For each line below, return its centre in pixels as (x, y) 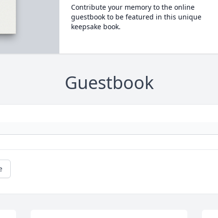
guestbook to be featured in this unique (136, 17)
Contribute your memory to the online (133, 7)
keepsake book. (96, 27)
